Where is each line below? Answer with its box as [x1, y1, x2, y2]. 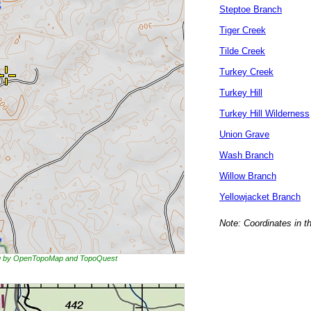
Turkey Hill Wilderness [219, 108, 310, 119]
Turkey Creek [219, 67, 274, 77]
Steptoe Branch [219, 4, 282, 15]
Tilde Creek [219, 46, 265, 56]
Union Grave [219, 129, 269, 140]
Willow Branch [219, 171, 276, 181]
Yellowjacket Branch [219, 192, 301, 202]
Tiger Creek [219, 25, 266, 35]
